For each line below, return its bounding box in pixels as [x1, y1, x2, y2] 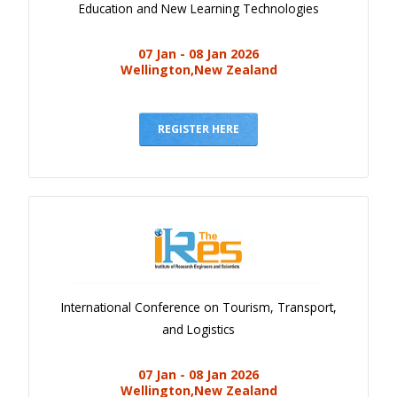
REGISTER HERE [158, 121, 239, 136]
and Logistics [162, 321, 235, 339]
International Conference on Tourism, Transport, [60, 299, 337, 316]
